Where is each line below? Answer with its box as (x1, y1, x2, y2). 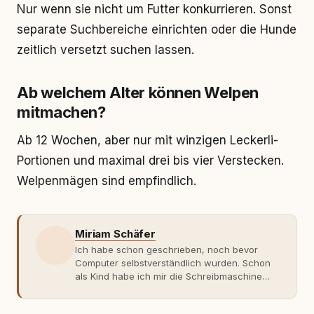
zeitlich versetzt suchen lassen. (17, 43, 194, 57)
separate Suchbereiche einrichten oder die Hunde (17, 22, 296, 36)
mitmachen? (17, 103, 106, 121)
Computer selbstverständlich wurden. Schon (75, 257, 271, 268)
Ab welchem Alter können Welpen (17, 83, 259, 102)
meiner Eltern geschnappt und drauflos (75, 284, 247, 295)
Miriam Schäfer (75, 227, 156, 240)
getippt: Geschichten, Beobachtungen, (75, 297, 245, 308)
